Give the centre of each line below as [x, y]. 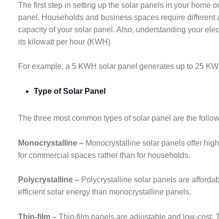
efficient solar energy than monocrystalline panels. [106, 192]
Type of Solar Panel [70, 91]
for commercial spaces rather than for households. [104, 155]
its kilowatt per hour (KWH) [64, 42]
